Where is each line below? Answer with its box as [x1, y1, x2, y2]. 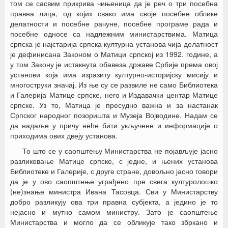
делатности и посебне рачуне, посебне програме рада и [10, 18, 218, 28]
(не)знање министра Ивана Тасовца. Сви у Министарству [10, 186, 218, 196]
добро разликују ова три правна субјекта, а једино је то [10, 196, 218, 207]
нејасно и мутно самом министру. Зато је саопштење [10, 207, 218, 217]
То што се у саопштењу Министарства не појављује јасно [22, 146, 218, 156]
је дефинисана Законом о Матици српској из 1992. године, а [10, 49, 218, 59]
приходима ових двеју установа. [10, 130, 118, 140]
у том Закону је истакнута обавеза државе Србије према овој [10, 59, 218, 69]
